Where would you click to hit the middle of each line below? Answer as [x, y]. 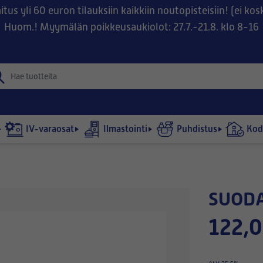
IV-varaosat [50, 129]
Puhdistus [197, 129]
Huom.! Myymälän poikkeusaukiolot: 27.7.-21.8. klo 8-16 [131, 27]
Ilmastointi [125, 129]
